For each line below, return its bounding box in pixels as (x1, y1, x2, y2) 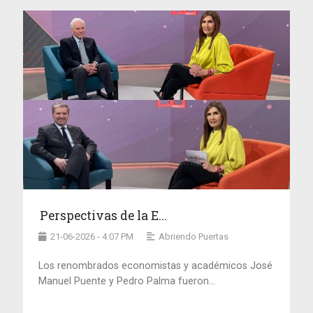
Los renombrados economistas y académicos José (38, 259, 273, 271)
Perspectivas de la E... (40, 207, 168, 224)
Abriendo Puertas (159, 231, 229, 242)
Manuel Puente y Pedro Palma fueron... (38, 275, 216, 286)
